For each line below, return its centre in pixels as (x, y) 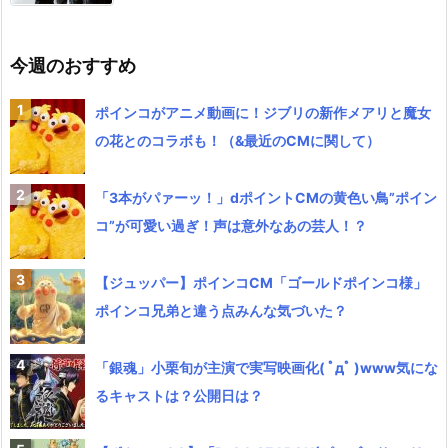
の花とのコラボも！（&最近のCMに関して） (237, 141)
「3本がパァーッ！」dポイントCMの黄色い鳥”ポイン (266, 198)
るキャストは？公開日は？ (179, 396)
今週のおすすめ (73, 66)
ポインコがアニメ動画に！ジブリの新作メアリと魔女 (263, 113)
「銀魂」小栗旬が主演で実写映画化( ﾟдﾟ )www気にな (266, 368)
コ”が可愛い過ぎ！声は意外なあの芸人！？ (231, 226)
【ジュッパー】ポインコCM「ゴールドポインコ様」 (261, 283)
